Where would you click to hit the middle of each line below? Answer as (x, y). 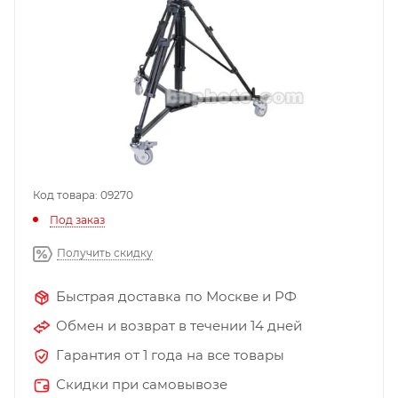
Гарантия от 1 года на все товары (170, 354)
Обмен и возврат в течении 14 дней (179, 325)
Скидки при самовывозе (142, 384)
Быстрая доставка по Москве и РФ (176, 296)
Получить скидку (105, 252)
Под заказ (77, 219)
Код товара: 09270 (83, 195)
